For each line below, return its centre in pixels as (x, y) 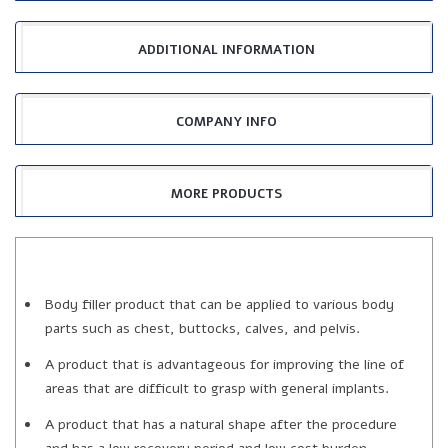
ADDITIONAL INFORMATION (226, 49)
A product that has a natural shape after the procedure (221, 424)
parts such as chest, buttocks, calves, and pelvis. (202, 328)
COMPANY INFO (226, 121)
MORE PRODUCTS (226, 193)
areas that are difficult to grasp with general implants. (217, 388)
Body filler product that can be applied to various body (219, 304)
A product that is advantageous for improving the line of (224, 364)
